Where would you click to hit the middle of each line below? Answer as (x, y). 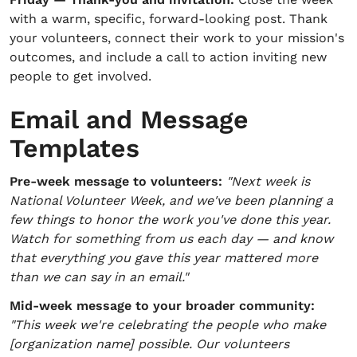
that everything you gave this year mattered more (164, 258)
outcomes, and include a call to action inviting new (168, 57)
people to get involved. (80, 76)
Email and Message (129, 120)
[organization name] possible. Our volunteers (149, 344)
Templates (75, 148)
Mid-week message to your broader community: (162, 306)
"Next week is (268, 181)
